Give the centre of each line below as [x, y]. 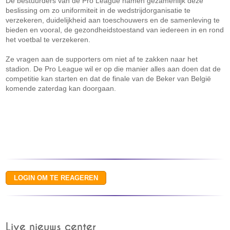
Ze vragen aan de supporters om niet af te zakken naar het [102, 59]
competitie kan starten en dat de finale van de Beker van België [109, 79]
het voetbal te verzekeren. [48, 40]
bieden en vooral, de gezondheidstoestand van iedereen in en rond [115, 30]
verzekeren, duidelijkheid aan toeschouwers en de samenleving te [113, 20]
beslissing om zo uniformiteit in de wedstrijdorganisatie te [98, 10]
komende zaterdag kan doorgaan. [61, 88]
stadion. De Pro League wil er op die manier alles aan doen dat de [113, 69]
